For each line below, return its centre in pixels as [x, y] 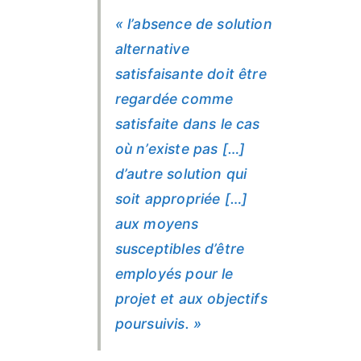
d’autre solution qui [181, 174]
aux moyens [157, 224]
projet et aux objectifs [191, 299]
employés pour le [174, 274]
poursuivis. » [158, 324]
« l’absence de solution [193, 24]
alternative [152, 49]
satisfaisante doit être [191, 74]
